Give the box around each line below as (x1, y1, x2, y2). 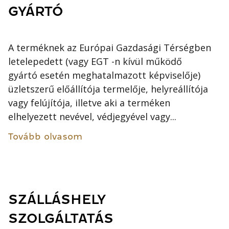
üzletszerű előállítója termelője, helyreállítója (8, 82, 209, 95)
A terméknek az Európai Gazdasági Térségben (8, 41, 212, 54)
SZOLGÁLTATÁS (8, 212, 114, 226)
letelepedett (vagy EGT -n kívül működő (8, 55, 182, 67)
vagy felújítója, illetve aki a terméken (8, 96, 171, 109)
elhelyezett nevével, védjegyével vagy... (8, 110, 177, 123)
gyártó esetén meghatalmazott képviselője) (8, 68, 201, 81)
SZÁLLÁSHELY (8, 193, 106, 207)
